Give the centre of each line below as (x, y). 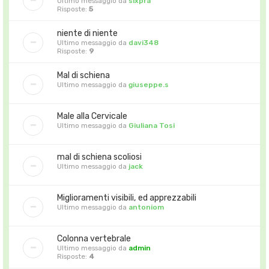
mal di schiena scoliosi (99, 157)
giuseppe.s (149, 84)
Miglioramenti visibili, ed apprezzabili (127, 198)
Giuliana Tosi (152, 125)
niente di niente (87, 33)
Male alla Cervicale (92, 116)
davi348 (144, 42)
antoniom (146, 207)
